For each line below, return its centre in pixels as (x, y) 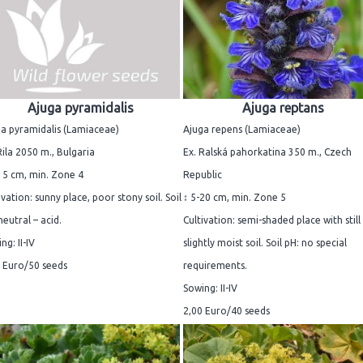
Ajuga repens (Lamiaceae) (242, 129)
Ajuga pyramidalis (80, 107)
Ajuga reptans (283, 107)
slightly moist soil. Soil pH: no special (265, 242)
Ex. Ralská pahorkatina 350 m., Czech (267, 152)
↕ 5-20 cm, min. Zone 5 (235, 197)
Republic (203, 174)
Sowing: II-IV (210, 288)
